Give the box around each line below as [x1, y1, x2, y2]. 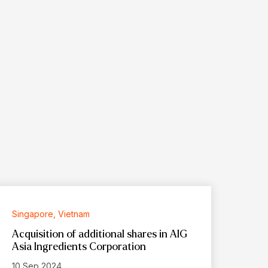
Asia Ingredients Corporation [12, 240, 147, 252]
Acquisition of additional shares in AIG [12, 228, 188, 240]
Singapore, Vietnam [12, 208, 90, 219]
